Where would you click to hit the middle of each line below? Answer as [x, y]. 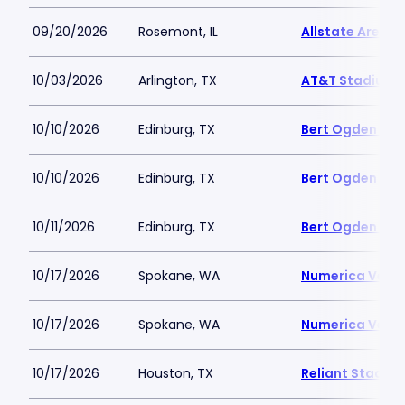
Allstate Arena [349, 32]
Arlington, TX [178, 80]
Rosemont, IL [178, 32]
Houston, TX [176, 373]
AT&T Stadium [348, 80]
